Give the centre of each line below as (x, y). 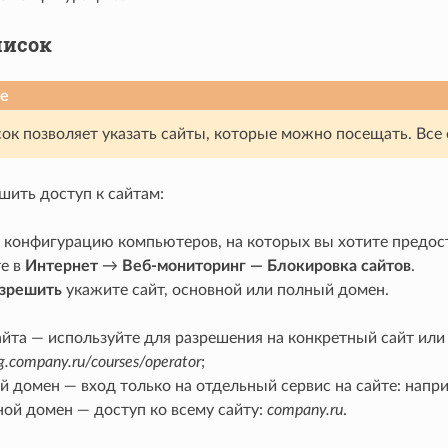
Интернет (61, 266)
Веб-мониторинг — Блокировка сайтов (266, 266)
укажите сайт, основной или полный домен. (225, 290)
